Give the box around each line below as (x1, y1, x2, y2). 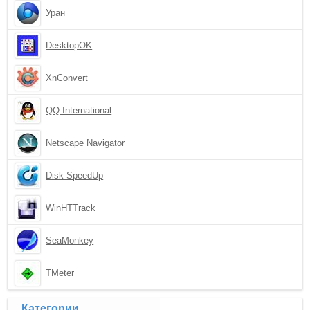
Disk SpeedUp (46, 170, 104, 181)
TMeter (46, 268, 75, 278)
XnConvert (46, 73, 89, 83)
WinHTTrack (46, 203, 96, 213)
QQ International (46, 105, 112, 116)
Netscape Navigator (46, 138, 125, 148)
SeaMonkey (46, 235, 94, 246)
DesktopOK (46, 40, 93, 51)
